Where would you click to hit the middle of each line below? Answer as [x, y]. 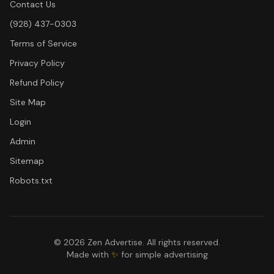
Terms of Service [43, 43]
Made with [89, 254]
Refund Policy [37, 83]
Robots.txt [31, 180]
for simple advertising [163, 254]
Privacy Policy [37, 63]
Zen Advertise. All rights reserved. [153, 242]
